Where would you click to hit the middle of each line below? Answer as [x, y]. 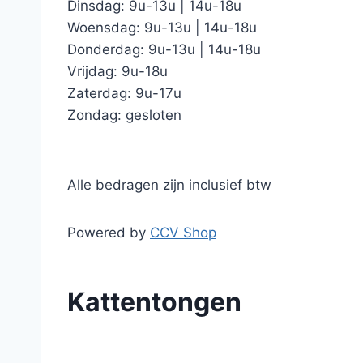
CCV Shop [183, 233]
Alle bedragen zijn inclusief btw [169, 185]
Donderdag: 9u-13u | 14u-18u [164, 49]
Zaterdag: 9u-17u [124, 93]
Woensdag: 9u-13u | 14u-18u [162, 28]
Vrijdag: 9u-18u [117, 71]
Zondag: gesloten [124, 115]
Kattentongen [154, 302]
